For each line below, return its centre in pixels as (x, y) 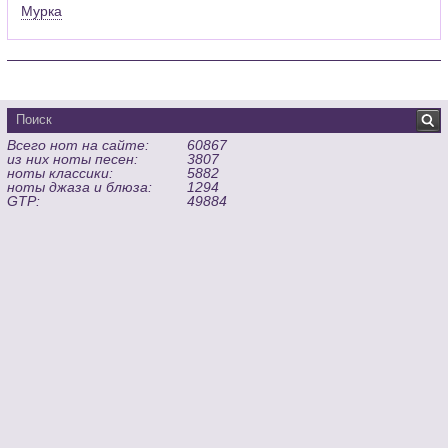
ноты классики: (60, 172)
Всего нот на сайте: (78, 144)
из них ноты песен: (73, 158)
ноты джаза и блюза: (80, 186)
